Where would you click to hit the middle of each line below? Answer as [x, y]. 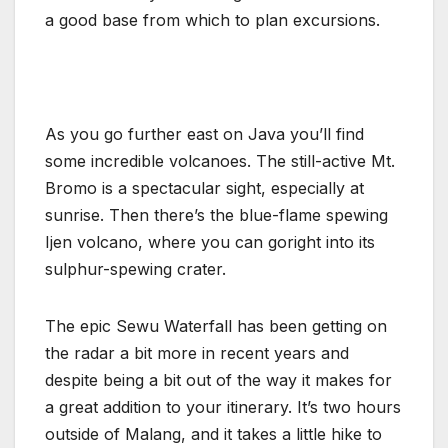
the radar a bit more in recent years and [197, 352]
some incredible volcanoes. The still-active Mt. [220, 160]
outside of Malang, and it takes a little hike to [213, 433]
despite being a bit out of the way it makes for [218, 379]
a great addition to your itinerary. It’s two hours [223, 406]
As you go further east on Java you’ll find [204, 133]
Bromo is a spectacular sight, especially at [204, 187]
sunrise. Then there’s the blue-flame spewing [216, 214]
